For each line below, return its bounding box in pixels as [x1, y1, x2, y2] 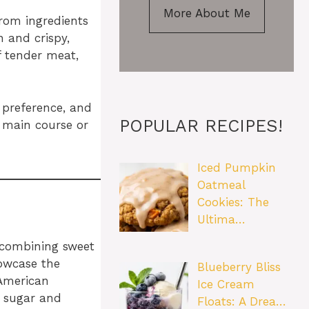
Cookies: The [197, 195, 269, 210]
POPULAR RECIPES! [119, 116, 283, 137]
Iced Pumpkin [197, 161, 276, 175]
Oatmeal [197, 178, 245, 192]
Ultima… [197, 212, 246, 227]
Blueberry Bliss [197, 259, 281, 274]
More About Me [163, 6, 250, 21]
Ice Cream [197, 277, 255, 291]
